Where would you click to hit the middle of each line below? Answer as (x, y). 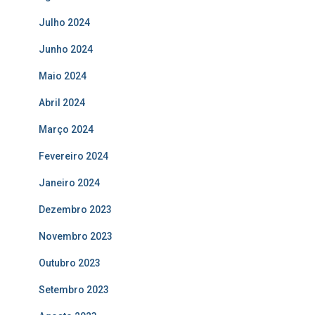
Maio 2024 (63, 76)
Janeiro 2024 (69, 183)
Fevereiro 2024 (73, 156)
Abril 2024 (62, 103)
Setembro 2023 (74, 290)
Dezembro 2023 (75, 210)
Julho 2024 (64, 23)
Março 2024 (66, 130)
